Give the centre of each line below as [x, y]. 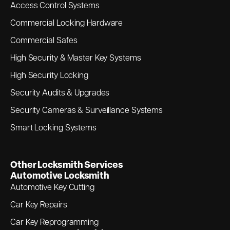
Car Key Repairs [39, 204]
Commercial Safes [44, 40]
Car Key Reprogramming [54, 222]
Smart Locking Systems [53, 127]
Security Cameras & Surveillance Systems [87, 110]
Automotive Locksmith [60, 176]
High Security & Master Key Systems [76, 57]
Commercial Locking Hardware [67, 23]
